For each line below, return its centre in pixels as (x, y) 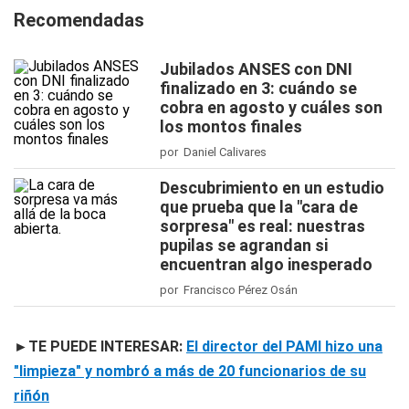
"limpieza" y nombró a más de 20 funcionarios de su (190, 371)
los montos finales (231, 126)
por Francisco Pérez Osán (229, 290)
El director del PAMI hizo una (284, 346)
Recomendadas (79, 20)
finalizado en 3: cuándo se (258, 88)
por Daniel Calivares (213, 152)
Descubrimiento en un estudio (272, 188)
